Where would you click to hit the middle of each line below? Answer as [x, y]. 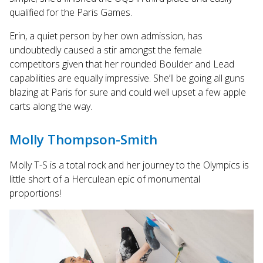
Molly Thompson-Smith [83, 140]
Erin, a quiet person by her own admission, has [106, 36]
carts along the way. [51, 106]
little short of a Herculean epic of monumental [105, 179]
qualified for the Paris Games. [71, 12]
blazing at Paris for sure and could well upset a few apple [128, 92]
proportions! [35, 193]
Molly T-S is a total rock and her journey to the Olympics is [129, 165]
